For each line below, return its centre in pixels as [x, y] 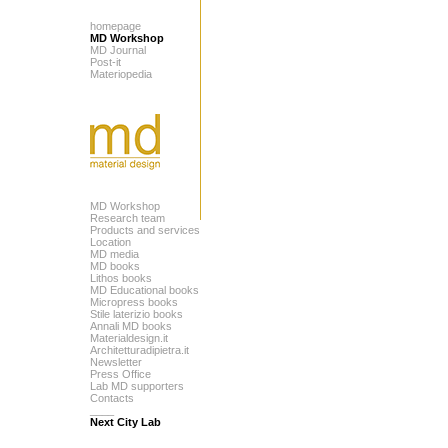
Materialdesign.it [129, 338]
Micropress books [134, 302]
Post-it [105, 62]
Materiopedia [121, 74]
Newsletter [116, 362]
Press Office [120, 374]
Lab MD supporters [137, 386]
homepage [115, 26]
